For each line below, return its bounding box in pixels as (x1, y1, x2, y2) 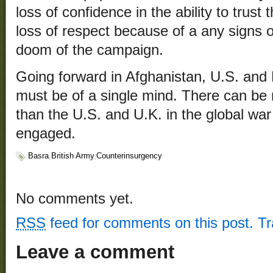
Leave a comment (16, 241, 174, 263)
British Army (51, 151, 94, 161)
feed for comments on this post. (46, 215, 253, 232)
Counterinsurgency (96, 151, 162, 161)
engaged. (16, 126, 76, 142)
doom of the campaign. (16, 42, 163, 58)
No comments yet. (16, 191, 133, 207)
